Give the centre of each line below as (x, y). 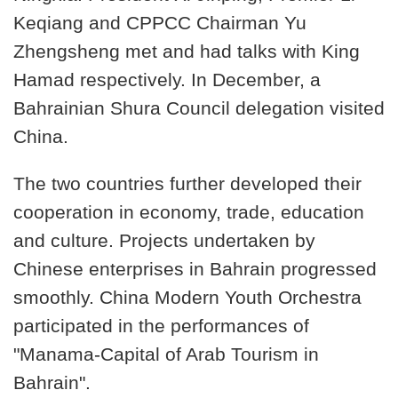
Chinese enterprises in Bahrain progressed (195, 270)
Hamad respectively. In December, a (167, 80)
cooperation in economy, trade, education (189, 213)
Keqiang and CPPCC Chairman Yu (160, 24)
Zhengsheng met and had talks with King (187, 52)
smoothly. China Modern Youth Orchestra (187, 298)
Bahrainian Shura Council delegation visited (199, 109)
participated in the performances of (161, 326)
